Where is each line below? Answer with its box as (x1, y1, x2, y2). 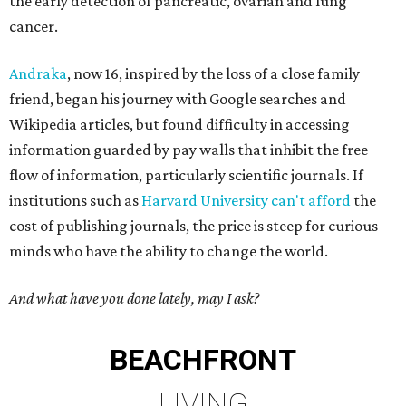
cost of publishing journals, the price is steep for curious (9, 217, 378, 236)
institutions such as (9, 191, 141, 210)
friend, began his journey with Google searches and (9, 90, 346, 109)
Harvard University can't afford (141, 191, 351, 210)
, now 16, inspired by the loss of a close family (67, 64, 360, 83)
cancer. (9, 17, 58, 36)
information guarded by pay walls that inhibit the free (9, 140, 368, 159)
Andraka (9, 64, 67, 83)
